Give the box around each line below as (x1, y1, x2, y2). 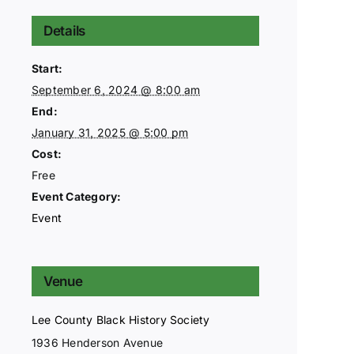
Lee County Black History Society (32, 313, 210, 326)
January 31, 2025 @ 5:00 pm (32, 126, 189, 139)
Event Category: (32, 190, 122, 203)
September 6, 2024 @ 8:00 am (32, 83, 201, 96)
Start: (32, 62, 63, 75)
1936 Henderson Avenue (32, 336, 164, 349)
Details (43, 23, 86, 39)
